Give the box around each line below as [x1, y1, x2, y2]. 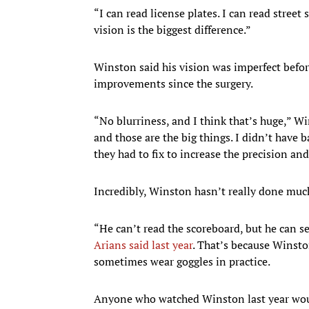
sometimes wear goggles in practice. [94, 253, 272, 269]
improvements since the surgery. [94, 75, 255, 91]
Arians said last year [94, 237, 192, 252]
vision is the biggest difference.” [94, 21, 251, 37]
